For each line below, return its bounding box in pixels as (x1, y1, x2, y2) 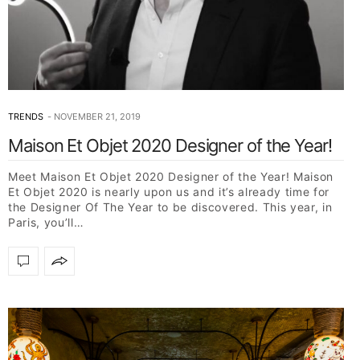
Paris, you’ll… (8, 215, 84, 229)
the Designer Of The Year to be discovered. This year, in (8, 199, 333, 214)
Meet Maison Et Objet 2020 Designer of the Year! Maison (8, 169, 333, 183)
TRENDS (8, 110, 43, 122)
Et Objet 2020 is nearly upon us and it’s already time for (8, 184, 329, 198)
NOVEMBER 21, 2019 (54, 110, 141, 122)
